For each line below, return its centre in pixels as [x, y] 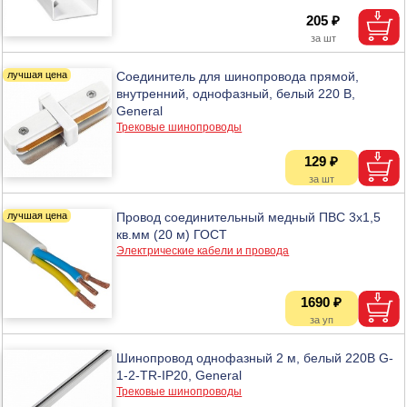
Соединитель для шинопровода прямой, [238, 76]
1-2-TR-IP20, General [179, 375]
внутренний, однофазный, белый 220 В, [236, 93]
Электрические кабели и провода [203, 250]
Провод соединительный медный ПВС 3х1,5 [249, 217]
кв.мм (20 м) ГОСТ [172, 234]
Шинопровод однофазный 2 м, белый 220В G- [255, 357]
